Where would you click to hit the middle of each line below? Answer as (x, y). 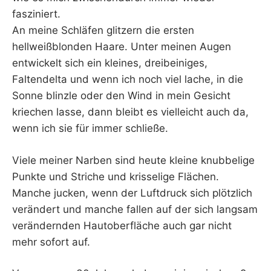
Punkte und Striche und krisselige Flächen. (116, 176)
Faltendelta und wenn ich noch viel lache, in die (128, 80)
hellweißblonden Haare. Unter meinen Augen (122, 47)
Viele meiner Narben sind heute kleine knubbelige (133, 160)
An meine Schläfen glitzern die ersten (103, 31)
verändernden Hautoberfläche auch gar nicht (122, 225)
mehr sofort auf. (51, 242)
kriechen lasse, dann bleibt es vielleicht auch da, (130, 112)
